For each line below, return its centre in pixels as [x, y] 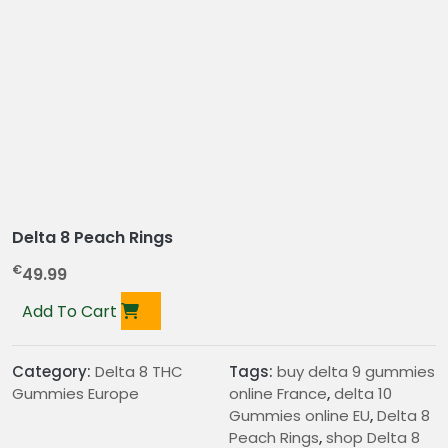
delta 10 [363, 394]
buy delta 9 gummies [356, 372]
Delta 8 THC [139, 372]
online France [278, 394]
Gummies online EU [299, 416]
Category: [53, 372]
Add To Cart [71, 312]
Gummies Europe [75, 394]
